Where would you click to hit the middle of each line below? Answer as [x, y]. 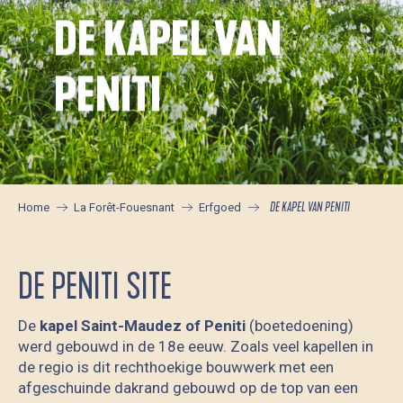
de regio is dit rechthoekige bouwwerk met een [176, 367]
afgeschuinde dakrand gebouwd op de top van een [188, 388]
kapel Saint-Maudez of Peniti [143, 326]
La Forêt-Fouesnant [124, 207]
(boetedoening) [300, 326]
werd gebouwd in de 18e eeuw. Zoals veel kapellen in [196, 347]
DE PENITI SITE [95, 287]
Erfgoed [220, 207]
